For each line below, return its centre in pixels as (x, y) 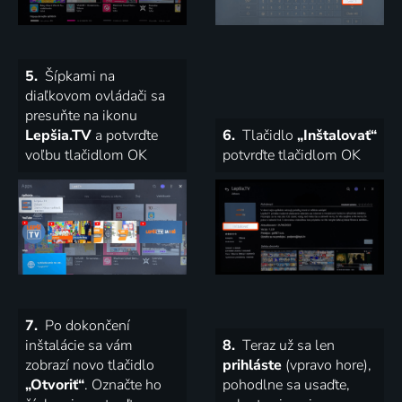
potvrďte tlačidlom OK (292, 156)
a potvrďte (125, 136)
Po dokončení (86, 326)
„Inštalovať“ (337, 136)
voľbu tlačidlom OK (86, 156)
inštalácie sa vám (79, 346)
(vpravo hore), (327, 366)
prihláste (252, 366)
